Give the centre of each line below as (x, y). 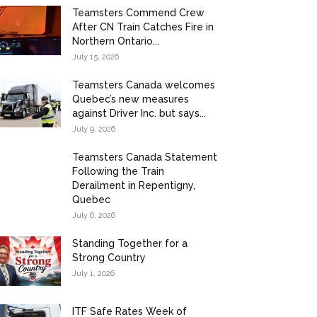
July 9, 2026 (94, 129)
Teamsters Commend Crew (138, 12)
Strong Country (109, 257)
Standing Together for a (130, 243)
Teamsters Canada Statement (145, 157)
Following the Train (118, 171)
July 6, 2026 (94, 215)
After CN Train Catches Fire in (143, 27)
